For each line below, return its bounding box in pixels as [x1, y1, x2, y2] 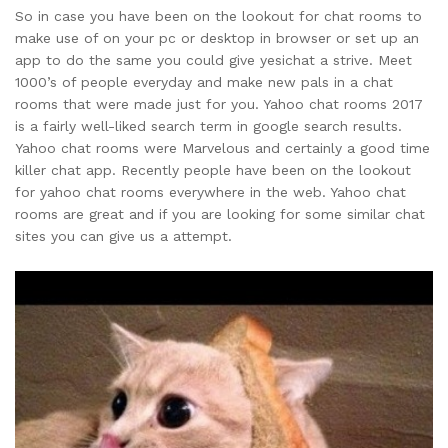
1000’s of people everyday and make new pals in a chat [15, 73, 393, 90]
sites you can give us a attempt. [15, 227, 232, 244]
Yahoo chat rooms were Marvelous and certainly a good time [15, 139, 430, 156]
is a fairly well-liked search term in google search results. [15, 117, 402, 134]
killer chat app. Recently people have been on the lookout [15, 161, 411, 178]
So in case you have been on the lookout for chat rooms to [15, 7, 422, 24]
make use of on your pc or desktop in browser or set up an [15, 29, 419, 46]
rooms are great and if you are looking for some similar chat [15, 205, 425, 222]
